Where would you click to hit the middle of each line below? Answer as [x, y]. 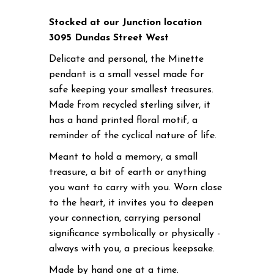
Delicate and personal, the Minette [127, 59]
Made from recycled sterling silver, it [130, 105]
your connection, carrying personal [125, 218]
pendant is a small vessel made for [127, 74]
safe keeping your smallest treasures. [131, 90]
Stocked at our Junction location [126, 22]
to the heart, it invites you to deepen [131, 203]
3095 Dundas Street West [109, 38]
